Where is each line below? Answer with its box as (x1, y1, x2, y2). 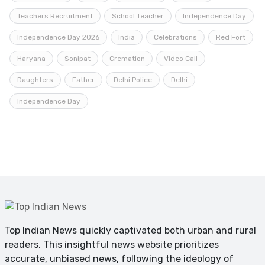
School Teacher (112, 11, 164, 20)
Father (72, 75, 95, 84)
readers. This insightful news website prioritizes (5, 238, 219, 250)
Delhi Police (114, 75, 152, 84)
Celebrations (154, 33, 197, 41)
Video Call (164, 54, 198, 63)
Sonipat (64, 54, 91, 63)
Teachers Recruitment (17, 11, 93, 20)
